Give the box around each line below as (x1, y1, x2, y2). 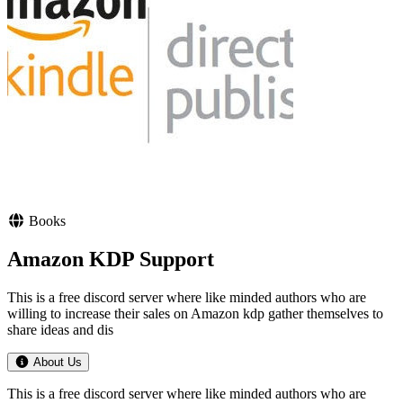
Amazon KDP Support (7, 247, 214, 271)
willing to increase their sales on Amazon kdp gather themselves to (7, 305, 383, 321)
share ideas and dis (7, 321, 113, 337)
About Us (32, 354, 82, 369)
